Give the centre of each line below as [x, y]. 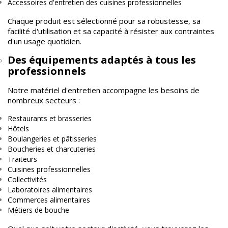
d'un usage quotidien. [45, 41]
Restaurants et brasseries [50, 118]
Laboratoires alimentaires [50, 189]
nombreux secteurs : [44, 100]
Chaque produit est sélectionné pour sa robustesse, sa [104, 21]
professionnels [47, 71]
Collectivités [27, 179]
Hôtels [18, 128]
